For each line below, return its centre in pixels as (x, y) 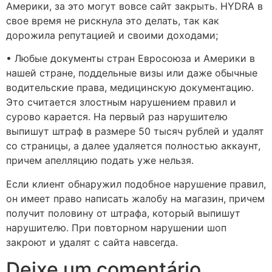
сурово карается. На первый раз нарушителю (117, 117)
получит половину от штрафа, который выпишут (123, 213)
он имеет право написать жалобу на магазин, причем (135, 198)
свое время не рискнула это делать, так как (113, 20)
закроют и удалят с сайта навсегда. (92, 242)
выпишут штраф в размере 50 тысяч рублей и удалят (135, 131)
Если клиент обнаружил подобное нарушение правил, (136, 184)
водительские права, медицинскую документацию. (130, 88)
